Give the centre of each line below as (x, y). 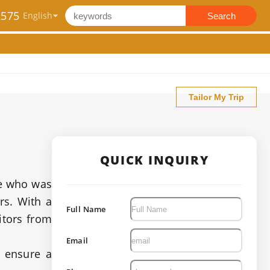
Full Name (86, 209)
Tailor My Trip (216, 97)
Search (221, 16)
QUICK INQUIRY (154, 160)
